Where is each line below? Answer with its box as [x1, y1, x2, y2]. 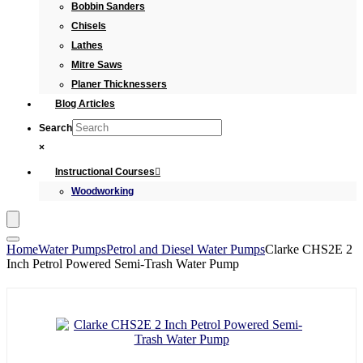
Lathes [71, 40, 103, 51]
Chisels [71, 20, 106, 32]
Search [39, 122, 72, 134]
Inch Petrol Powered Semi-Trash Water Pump [6, 257, 239, 271]
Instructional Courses [55, 166, 155, 177]
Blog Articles [55, 98, 115, 109]
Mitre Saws [71, 59, 122, 70]
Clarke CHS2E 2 [265, 242, 352, 256]
